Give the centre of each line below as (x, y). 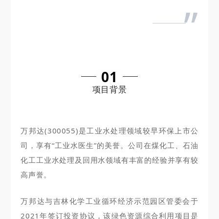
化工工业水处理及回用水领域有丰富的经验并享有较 (109, 160)
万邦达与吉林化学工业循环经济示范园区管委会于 (109, 201)
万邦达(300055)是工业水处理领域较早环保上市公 (109, 131)
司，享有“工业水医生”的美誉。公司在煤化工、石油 (109, 145)
